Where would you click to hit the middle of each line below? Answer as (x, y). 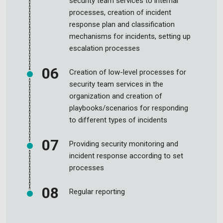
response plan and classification (122, 24)
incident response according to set (126, 156)
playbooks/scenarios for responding (129, 108)
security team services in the (116, 84)
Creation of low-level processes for (128, 72)
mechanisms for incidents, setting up (130, 36)
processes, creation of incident (120, 12)
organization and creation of (116, 96)
